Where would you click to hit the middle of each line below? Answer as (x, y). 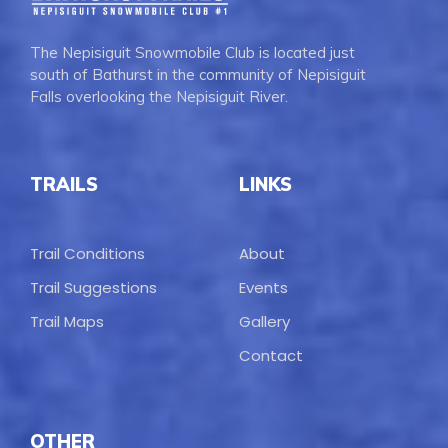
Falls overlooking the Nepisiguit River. (159, 97)
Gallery (264, 322)
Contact (271, 356)
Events (263, 288)
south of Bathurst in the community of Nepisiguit (198, 75)
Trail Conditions (87, 254)
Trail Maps (67, 322)
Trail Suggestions (93, 288)
